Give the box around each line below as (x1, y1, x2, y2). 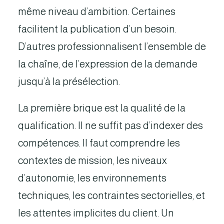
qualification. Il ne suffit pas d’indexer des (18, 120, 203, 131)
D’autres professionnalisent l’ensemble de (18, 41, 206, 52)
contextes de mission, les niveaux (18, 155, 167, 166)
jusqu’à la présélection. (18, 76, 120, 87)
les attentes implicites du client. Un (18, 207, 174, 218)
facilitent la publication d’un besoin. (18, 23, 176, 34)
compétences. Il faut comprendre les (18, 137, 180, 148)
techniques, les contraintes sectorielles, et (18, 190, 205, 201)
